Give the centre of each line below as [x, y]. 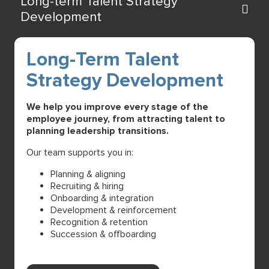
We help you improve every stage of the [117, 107]
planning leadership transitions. [98, 131]
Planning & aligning [88, 174]
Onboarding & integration [102, 198]
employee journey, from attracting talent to [126, 119]
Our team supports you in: [80, 152]
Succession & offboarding [103, 234]
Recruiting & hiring [87, 186]
